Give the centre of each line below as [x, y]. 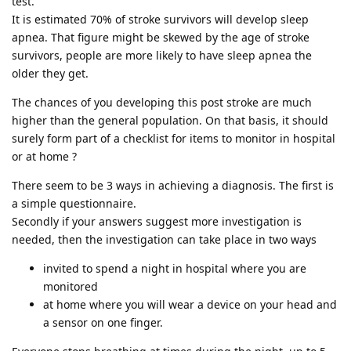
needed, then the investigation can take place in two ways [164, 239]
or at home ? [44, 156]
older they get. [50, 73]
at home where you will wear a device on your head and [190, 304]
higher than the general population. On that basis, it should [170, 120]
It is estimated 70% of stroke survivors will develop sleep [160, 19]
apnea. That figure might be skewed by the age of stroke [161, 37]
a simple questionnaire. [74, 203]
